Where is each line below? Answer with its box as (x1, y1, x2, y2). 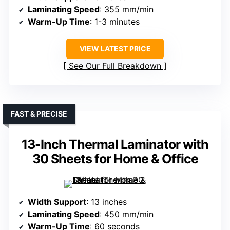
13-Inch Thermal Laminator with (22, 137, 208, 152)
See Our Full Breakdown (69, 61, 161, 71)
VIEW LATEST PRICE (79, 44, 151, 53)
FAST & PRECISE (11, 109, 67, 119)
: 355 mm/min (100, 4, 154, 15)
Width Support (28, 197, 86, 207)
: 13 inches (86, 197, 127, 207)
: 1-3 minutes (90, 16, 140, 27)
